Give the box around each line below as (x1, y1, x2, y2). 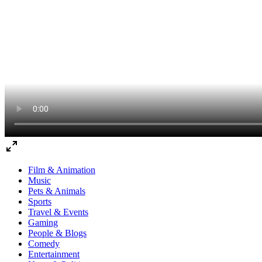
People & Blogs (28, 227, 87, 238)
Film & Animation (28, 164, 95, 175)
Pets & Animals (28, 185, 85, 196)
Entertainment (28, 249, 80, 259)
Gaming (28, 217, 58, 227)
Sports (28, 196, 51, 206)
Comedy (28, 238, 60, 249)
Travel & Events (28, 206, 88, 217)
